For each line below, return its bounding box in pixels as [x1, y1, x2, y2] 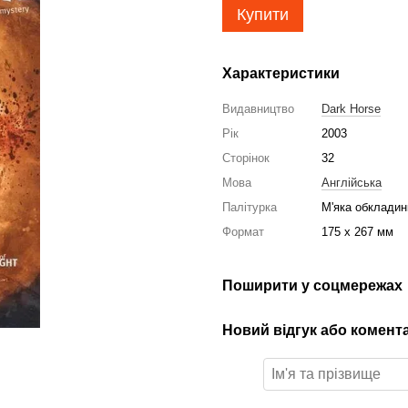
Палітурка [222, 200, 277, 214]
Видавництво [222, 102, 294, 116]
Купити [237, 5, 289, 24]
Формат [222, 225, 264, 239]
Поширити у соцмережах [222, 278, 403, 293]
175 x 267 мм [321, 225, 393, 239]
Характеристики [222, 66, 340, 81]
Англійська [321, 176, 382, 189]
